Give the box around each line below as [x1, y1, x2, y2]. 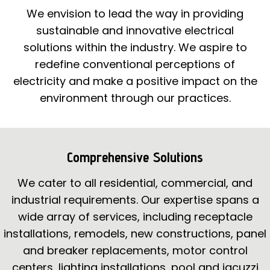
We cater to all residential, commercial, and [17, 175, 253, 190]
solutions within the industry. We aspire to [23, 39, 247, 55]
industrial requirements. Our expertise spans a [11, 192, 259, 207]
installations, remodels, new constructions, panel [4, 225, 266, 241]
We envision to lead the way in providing [27, 5, 243, 21]
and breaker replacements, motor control [22, 242, 248, 258]
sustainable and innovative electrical [36, 22, 234, 38]
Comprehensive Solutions [67, 148, 203, 166]
